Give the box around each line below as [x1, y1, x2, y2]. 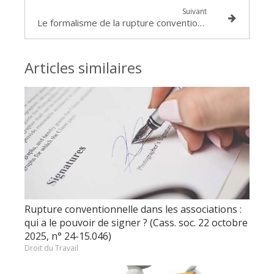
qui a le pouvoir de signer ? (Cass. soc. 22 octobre [24, 216, 248, 229]
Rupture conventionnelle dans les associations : [24, 202, 242, 216]
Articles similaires [24, 57, 142, 78]
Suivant [182, 6, 207, 17]
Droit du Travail [24, 243, 78, 253]
